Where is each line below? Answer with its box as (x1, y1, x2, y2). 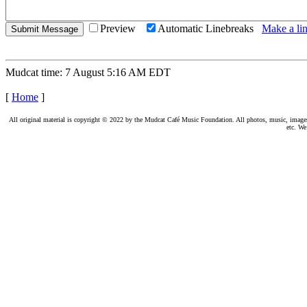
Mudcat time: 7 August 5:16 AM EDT (5, 66, 171, 78)
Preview (100, 23, 144, 34)
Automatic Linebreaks (158, 23, 262, 34)
